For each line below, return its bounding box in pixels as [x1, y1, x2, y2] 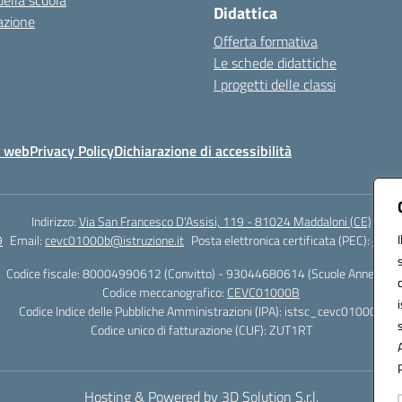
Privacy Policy [30, 140, 114, 162]
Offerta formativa [214, 31, 318, 52]
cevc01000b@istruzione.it [45, 231, 184, 249]
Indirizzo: [31, 212, 79, 231]
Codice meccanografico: [102, 283, 227, 301]
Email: [10, 231, 45, 249]
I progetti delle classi [214, 74, 336, 95]
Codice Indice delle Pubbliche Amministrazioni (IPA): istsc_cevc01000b [19, 301, 383, 320]
